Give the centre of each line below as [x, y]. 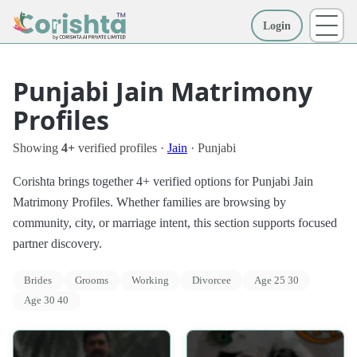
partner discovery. [57, 243]
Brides [38, 280]
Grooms [92, 280]
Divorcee [211, 280]
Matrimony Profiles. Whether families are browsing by [149, 202]
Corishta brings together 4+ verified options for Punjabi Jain [163, 181]
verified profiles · [121, 148]
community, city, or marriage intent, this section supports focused [175, 223]
